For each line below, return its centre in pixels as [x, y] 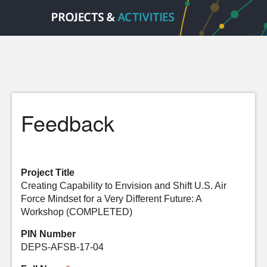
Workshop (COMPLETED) [77, 212]
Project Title [48, 173]
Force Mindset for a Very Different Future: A [111, 199]
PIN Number [48, 234]
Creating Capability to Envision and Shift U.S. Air [124, 186]
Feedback [68, 122]
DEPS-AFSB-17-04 [62, 247]
